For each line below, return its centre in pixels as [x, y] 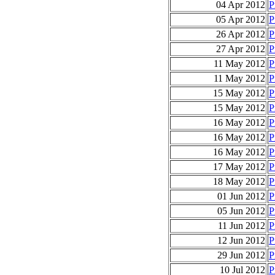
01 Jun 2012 [241, 196]
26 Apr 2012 [241, 34]
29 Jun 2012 [241, 255]
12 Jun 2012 [241, 240]
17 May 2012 [239, 166]
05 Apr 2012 [241, 19]
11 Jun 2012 [242, 225]
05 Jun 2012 [241, 211]
